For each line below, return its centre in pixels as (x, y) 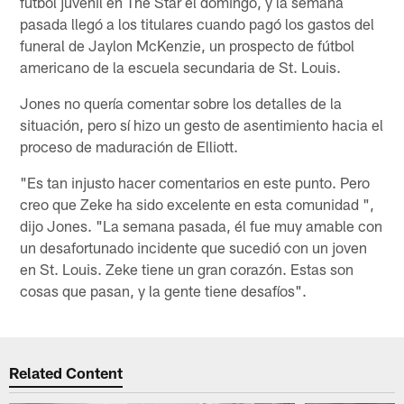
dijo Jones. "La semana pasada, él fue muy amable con (202, 225)
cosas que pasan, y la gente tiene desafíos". (164, 290)
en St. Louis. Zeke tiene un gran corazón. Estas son (187, 268)
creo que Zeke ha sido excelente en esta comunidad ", (197, 203)
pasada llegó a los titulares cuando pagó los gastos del (197, 23)
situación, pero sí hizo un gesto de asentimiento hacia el (202, 124)
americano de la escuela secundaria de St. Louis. (181, 66)
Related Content (66, 373)
